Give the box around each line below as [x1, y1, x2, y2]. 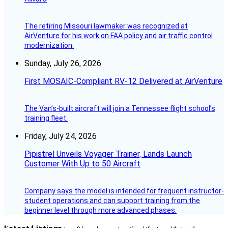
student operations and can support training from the [24, 196, 200, 205]
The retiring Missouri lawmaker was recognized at [24, 22, 188, 31]
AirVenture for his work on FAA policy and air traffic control [24, 32, 213, 40]
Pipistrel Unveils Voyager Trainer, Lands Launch [24, 149, 192, 159]
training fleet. [24, 114, 68, 123]
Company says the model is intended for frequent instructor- [24, 187, 224, 195]
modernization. [24, 41, 74, 50]
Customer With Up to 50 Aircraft [24, 159, 140, 169]
